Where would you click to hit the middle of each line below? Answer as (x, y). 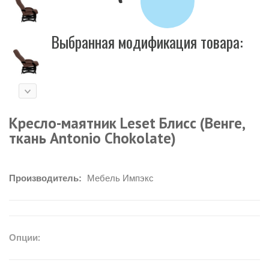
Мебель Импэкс (120, 178)
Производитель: (47, 178)
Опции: (25, 237)
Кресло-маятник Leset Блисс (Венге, (127, 123)
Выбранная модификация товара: (147, 42)
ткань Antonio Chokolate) (92, 138)
